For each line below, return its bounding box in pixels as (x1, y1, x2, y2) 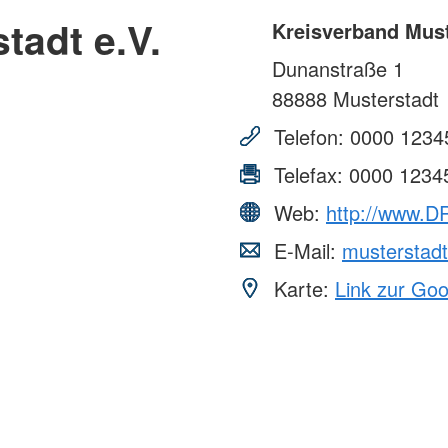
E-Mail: (268, 235, 342, 265)
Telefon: (268, 121, 350, 151)
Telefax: (268, 159, 349, 189)
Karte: (268, 273, 335, 303)
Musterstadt (327, 83, 439, 113)
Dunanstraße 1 (272, 53, 404, 83)
